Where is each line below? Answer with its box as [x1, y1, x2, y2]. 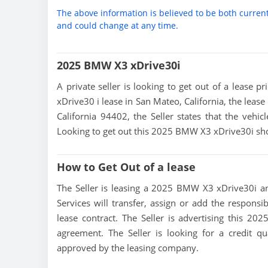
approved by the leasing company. [57, 242, 199, 254]
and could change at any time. [57, 19, 178, 31]
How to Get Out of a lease [57, 160, 196, 175]
